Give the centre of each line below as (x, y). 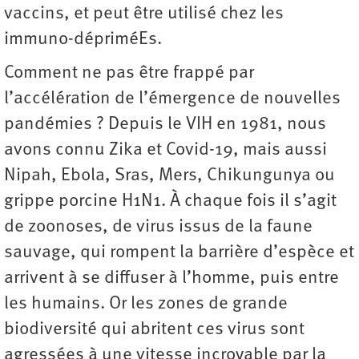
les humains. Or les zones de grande (146, 305)
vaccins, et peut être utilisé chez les (144, 14)
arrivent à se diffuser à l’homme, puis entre (171, 279)
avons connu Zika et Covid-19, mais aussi (165, 151)
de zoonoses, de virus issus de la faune (158, 228)
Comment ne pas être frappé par (129, 74)
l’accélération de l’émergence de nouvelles (172, 99)
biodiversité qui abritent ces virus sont (154, 330)
